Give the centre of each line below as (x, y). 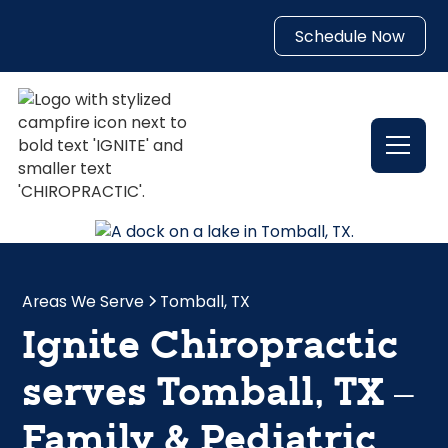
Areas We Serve (83, 301)
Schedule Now (349, 36)
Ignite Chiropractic (210, 347)
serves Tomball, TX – (218, 394)
